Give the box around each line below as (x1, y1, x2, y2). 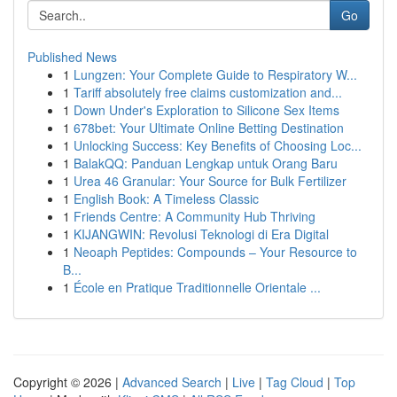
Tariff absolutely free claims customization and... (74, 83, 342, 101)
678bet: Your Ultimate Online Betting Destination (74, 119, 344, 136)
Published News (27, 48, 117, 66)
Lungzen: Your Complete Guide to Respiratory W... (74, 66, 357, 83)
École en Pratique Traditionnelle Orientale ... (74, 278, 321, 296)
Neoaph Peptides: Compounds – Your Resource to (74, 243, 357, 261)
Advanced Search (122, 373, 222, 391)
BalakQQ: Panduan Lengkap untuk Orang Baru (74, 154, 338, 172)
